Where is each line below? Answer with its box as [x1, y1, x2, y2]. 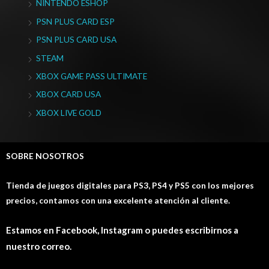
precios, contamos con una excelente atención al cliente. [6, 195, 230, 206]
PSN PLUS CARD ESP [36, 16, 115, 26]
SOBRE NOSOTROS [6, 151, 84, 162]
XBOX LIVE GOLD [36, 107, 101, 118]
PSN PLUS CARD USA [36, 34, 116, 45]
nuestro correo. [6, 240, 71, 252]
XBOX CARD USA [36, 89, 101, 100]
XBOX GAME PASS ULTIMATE [36, 71, 147, 82]
